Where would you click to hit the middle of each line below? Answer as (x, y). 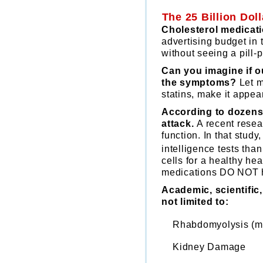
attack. (178, 123)
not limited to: (196, 201)
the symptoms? (199, 82)
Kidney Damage (209, 247)
